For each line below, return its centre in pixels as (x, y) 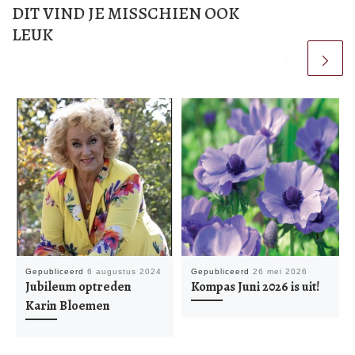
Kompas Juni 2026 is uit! (255, 286)
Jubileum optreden (78, 286)
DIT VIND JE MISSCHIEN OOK (126, 13)
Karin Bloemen (67, 305)
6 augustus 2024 (124, 271)
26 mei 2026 (280, 271)
